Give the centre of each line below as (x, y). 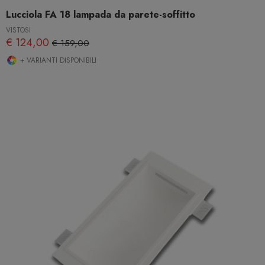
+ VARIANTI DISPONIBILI (57, 60)
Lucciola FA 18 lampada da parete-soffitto (101, 14)
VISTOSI (18, 30)
